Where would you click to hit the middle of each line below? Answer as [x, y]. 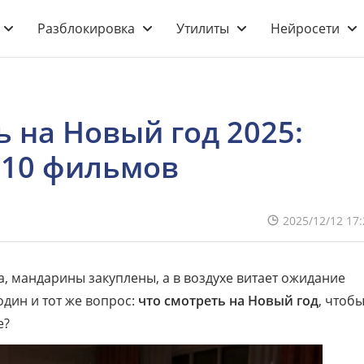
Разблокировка [86, 28]
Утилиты [203, 28]
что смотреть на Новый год [228, 301]
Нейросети [305, 28]
